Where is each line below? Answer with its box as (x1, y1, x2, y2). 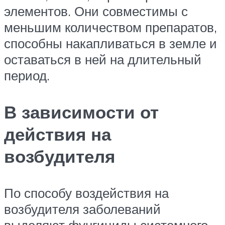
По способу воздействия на (4, 185, 169, 201)
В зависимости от (4, 101, 159, 124)
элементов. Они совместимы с (4, 3, 188, 19)
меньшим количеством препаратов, (4, 19, 217, 35)
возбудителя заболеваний (4, 201, 161, 217)
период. (4, 67, 50, 83)
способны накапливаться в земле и (4, 35, 217, 51)
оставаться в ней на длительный (4, 51, 201, 67)
